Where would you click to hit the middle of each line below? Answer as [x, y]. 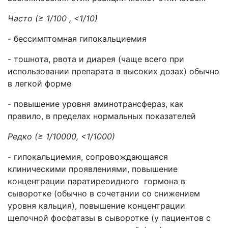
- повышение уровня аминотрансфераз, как [96, 104]
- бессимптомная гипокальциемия [77, 39]
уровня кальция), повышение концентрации [96, 206]
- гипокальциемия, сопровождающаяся [88, 157]
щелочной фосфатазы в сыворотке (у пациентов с [109, 218]
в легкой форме [39, 83]
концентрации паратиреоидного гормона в [96, 181]
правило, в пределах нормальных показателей [102, 116]
